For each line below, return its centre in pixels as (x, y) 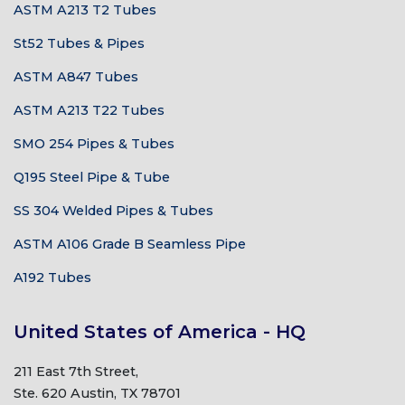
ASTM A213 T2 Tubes (85, 10)
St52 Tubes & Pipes (79, 43)
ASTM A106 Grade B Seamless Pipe (130, 244)
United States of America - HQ (160, 332)
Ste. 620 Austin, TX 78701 (97, 393)
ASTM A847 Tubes (76, 77)
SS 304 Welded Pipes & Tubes (113, 211)
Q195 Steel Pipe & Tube (92, 177)
